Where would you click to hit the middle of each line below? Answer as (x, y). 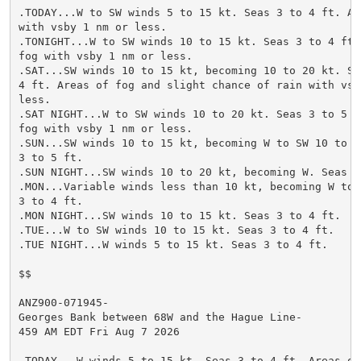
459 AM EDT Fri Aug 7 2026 (99, 331)
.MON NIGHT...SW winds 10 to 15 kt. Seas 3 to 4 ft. (179, 215)
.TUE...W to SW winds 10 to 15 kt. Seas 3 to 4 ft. (176, 230)
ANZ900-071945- (63, 302)
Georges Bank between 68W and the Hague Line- (160, 317)
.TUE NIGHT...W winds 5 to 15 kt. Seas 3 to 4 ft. (173, 244)
